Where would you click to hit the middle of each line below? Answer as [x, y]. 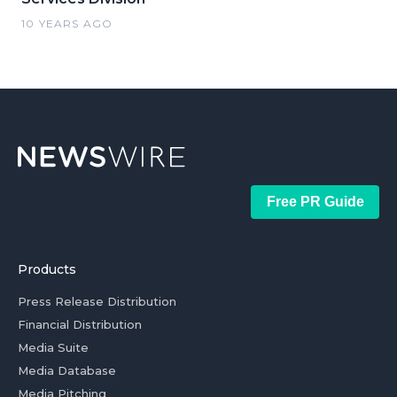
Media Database [67, 370]
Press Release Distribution [97, 301]
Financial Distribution [80, 324]
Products [47, 269]
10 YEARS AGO [67, 23]
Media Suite [53, 347]
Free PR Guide [315, 202]
